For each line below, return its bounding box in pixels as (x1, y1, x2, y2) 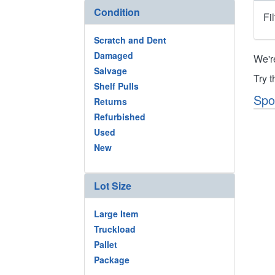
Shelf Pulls (94, 80, 139, 92)
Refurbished (94, 110, 145, 123)
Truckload (94, 222, 136, 235)
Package (94, 253, 130, 266)
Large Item (94, 207, 138, 220)
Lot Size (94, 178, 131, 193)
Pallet (94, 238, 117, 250)
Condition (94, 5, 140, 19)
